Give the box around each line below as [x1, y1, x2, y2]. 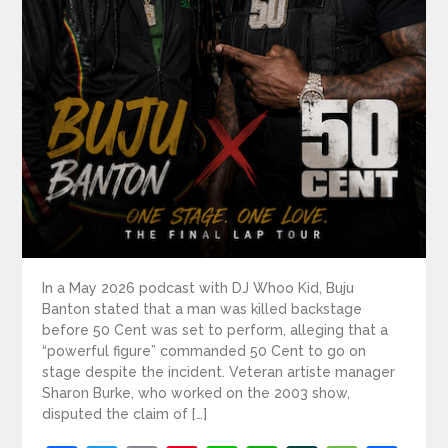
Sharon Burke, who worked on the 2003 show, [42, 385, 351, 402]
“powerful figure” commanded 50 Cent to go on [42, 343, 367, 360]
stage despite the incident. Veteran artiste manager [42, 364, 396, 381]
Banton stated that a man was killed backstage [42, 301, 363, 318]
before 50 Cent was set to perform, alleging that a [42, 322, 389, 339]
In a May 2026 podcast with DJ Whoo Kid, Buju [42, 280, 355, 297]
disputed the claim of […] [42, 406, 208, 423]
